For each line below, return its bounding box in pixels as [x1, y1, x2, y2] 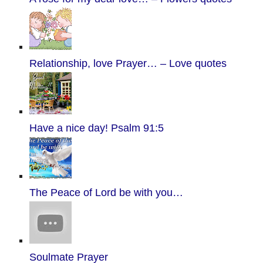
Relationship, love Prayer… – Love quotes [29, 58, 227, 69]
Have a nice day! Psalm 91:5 [29, 122, 164, 134]
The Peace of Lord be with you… [29, 187, 183, 198]
